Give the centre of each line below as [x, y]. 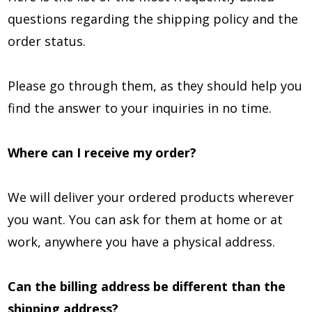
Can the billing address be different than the [147, 286]
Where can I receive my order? [102, 153]
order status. [47, 41]
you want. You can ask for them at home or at [145, 219]
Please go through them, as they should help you [155, 86]
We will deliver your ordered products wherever [151, 197]
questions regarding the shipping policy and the [153, 19]
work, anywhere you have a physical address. [141, 242]
